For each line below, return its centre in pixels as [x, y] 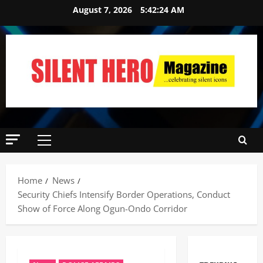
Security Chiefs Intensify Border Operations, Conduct [124, 194]
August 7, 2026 [104, 10]
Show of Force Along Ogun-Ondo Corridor [102, 208]
